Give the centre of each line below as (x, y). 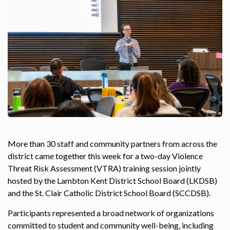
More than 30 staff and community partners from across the (112, 143)
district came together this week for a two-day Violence (105, 156)
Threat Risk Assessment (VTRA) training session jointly (104, 168)
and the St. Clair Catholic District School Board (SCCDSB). (109, 193)
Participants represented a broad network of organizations (111, 213)
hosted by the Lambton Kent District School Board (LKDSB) (112, 180)
